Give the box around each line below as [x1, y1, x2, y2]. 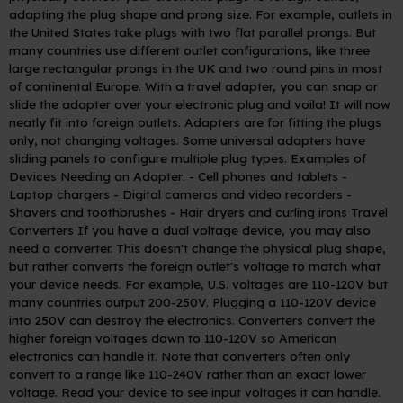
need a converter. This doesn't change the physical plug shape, [9, 239, 386, 255]
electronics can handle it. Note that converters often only [9, 347, 350, 363]
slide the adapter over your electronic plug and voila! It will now [9, 95, 390, 112]
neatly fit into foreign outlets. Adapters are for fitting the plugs [9, 113, 381, 130]
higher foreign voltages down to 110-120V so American [9, 329, 336, 345]
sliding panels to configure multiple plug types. [9, 149, 287, 166]
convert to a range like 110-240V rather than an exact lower [9, 365, 366, 381]
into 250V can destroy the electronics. [9, 311, 235, 327]
